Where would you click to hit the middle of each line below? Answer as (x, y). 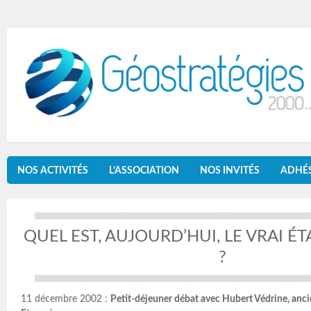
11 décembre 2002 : (66, 300)
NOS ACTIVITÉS (53, 171)
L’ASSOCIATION (144, 171)
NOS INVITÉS (230, 171)
